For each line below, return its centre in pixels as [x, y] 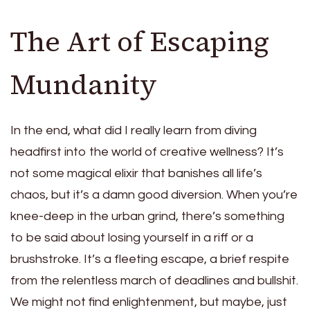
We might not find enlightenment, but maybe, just [149, 302]
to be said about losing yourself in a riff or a [132, 237]
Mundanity [84, 84]
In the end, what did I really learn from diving [134, 130]
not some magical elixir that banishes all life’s [136, 173]
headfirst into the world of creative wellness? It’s [147, 152]
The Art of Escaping [140, 41]
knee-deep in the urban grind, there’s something [147, 216]
